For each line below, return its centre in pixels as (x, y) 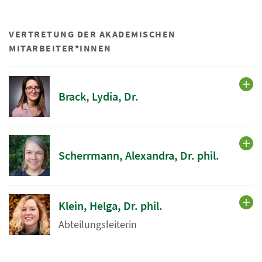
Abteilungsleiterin (98, 224)
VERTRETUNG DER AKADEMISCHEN (92, 34)
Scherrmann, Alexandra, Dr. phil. (139, 156)
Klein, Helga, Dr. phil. (111, 205)
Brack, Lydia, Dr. (99, 96)
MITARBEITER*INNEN (60, 48)
